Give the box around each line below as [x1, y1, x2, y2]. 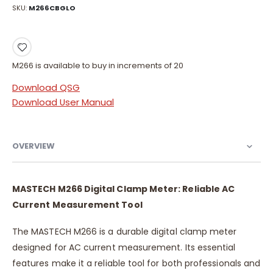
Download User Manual [12, 96, 114, 109]
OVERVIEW [12, 140, 55, 152]
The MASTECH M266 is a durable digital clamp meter [12, 225, 237, 238]
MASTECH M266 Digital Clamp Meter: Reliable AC [12, 182, 235, 195]
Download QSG [12, 80, 80, 94]
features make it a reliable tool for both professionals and [12, 257, 261, 270]
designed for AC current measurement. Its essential [12, 241, 236, 254]
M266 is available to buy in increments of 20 [12, 60, 183, 72]
